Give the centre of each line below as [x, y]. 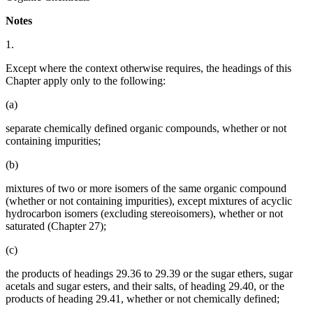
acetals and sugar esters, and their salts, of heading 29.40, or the [145, 286]
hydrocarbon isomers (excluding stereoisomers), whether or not [144, 214]
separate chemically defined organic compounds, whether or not [146, 129]
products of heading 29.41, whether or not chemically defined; [143, 299]
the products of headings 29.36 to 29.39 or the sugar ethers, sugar [149, 274]
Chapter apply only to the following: [86, 81]
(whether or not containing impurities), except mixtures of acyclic [149, 201]
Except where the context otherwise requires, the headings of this [148, 68]
